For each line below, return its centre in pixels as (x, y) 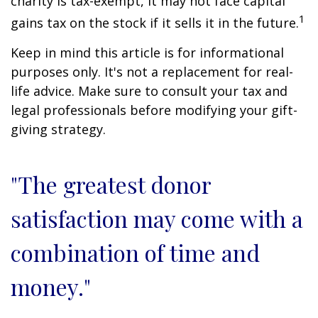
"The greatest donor (111, 185)
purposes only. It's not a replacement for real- (152, 72)
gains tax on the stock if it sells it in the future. (155, 23)
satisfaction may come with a (157, 219)
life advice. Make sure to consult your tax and (149, 91)
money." (51, 287)
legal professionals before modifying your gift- (154, 110)
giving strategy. (58, 130)
